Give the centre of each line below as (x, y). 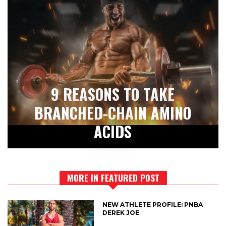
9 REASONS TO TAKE (113, 94)
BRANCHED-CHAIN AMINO (113, 113)
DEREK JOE (121, 213)
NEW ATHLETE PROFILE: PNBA (153, 205)
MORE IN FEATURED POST (113, 178)
